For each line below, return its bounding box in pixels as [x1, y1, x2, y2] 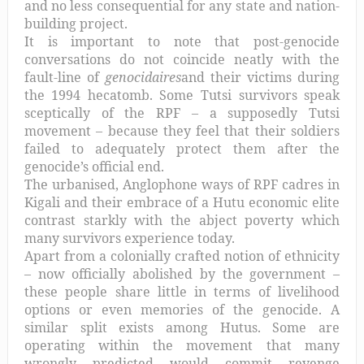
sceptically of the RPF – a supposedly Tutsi [24, 103, 340, 122]
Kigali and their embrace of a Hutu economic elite [24, 193, 340, 211]
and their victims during [180, 67, 340, 86]
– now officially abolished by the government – [24, 264, 340, 283]
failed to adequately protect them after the [24, 139, 340, 158]
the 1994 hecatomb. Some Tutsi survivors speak [24, 85, 340, 104]
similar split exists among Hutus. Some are [24, 318, 340, 336]
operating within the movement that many [24, 336, 340, 354]
